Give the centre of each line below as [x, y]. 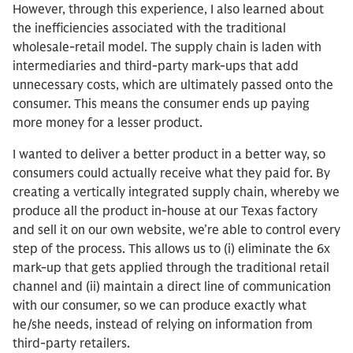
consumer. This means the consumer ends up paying [161, 104]
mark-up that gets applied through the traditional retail [171, 268]
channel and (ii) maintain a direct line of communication [172, 287]
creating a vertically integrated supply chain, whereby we [176, 192]
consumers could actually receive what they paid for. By [171, 173]
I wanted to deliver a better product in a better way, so [169, 154]
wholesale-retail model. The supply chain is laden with [167, 47]
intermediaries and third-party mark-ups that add [156, 66]
